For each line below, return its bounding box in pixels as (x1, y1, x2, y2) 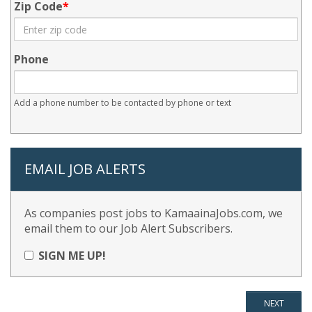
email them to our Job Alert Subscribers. (24, 221, 233, 236)
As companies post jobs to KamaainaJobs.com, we (24, 205, 283, 221)
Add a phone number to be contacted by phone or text (14, 97, 231, 109)
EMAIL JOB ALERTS (24, 159, 146, 178)
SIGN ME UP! (38, 248, 106, 263)
